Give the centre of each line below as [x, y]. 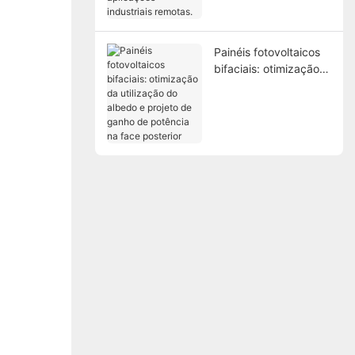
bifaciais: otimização [266, 68]
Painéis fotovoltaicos [267, 52]
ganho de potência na [270, 118]
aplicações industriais [269, 13]
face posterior [250, 135]
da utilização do [255, 85]
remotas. [236, 29]
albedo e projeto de [264, 101]
